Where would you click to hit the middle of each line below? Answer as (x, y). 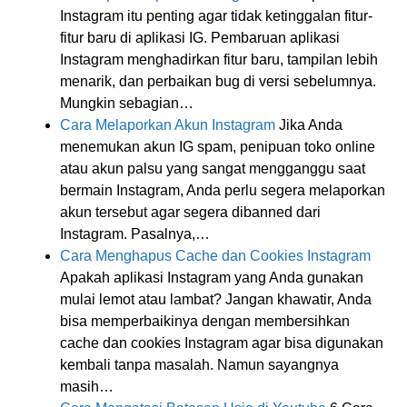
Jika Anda (309, 124)
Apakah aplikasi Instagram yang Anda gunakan (212, 277)
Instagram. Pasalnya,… (135, 233)
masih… (87, 386)
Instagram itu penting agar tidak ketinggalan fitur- (216, 15)
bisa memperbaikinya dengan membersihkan (205, 321)
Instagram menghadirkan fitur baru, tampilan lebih (219, 59)
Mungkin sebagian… (127, 103)
